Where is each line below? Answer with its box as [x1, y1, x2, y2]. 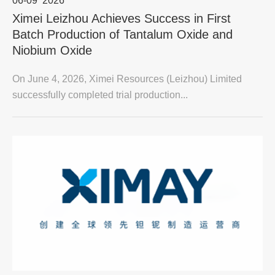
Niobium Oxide [12, 44, 92, 57]
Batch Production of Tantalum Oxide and [12, 28, 233, 41]
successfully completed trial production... [12, 90, 188, 100]
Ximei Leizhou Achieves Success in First [12, 12, 231, 25]
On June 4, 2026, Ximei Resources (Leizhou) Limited [12, 74, 242, 84]
